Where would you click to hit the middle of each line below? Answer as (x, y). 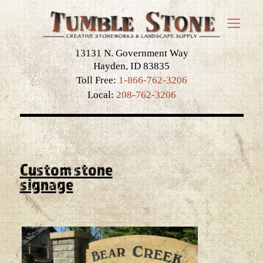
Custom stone (66, 169)
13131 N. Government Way (131, 53)
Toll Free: (97, 80)
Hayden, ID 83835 (131, 66)
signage (46, 184)
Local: (102, 95)
